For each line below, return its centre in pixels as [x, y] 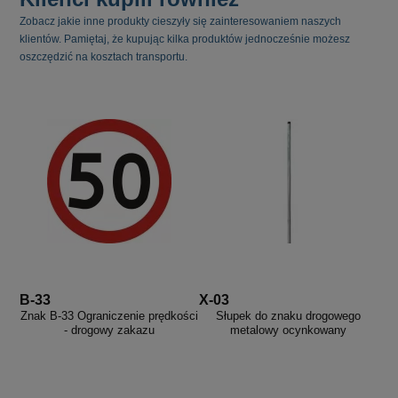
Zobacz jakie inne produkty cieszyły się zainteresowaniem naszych [181, 21]
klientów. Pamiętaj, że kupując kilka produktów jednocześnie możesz [185, 39]
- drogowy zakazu [110, 330]
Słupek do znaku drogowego [289, 315]
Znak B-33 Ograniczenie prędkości [110, 315]
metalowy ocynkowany [289, 330]
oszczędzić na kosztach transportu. [104, 56]
